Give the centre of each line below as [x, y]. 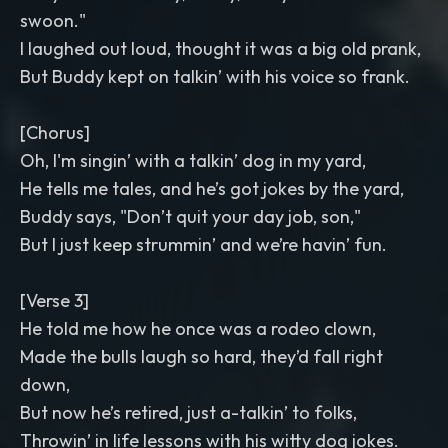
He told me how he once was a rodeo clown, [198, 328]
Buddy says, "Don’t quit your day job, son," [190, 216]
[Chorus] [55, 132]
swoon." [53, 20]
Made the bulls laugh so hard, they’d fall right [201, 356]
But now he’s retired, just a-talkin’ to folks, [188, 412]
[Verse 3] [54, 300]
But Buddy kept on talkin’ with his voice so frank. [215, 76]
